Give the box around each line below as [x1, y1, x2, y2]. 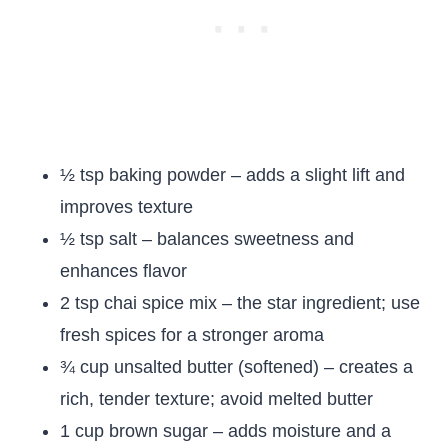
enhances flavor [60, 261, 187, 281]
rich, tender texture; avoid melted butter [60, 389, 373, 409]
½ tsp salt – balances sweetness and [60, 229, 354, 249]
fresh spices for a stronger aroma [60, 325, 324, 345]
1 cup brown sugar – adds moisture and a [60, 421, 391, 441]
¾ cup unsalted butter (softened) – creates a [60, 357, 413, 377]
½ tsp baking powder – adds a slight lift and [60, 165, 405, 185]
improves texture [60, 197, 193, 217]
